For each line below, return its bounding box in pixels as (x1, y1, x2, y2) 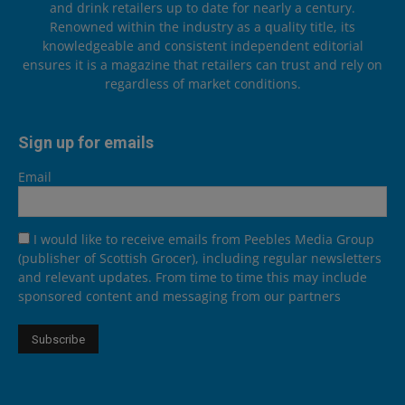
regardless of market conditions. (104, 74, 301, 92)
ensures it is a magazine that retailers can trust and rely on (23, 55, 382, 73)
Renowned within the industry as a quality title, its (50, 17, 355, 35)
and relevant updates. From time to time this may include (18, 268, 367, 286)
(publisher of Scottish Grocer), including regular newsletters (18, 249, 381, 267)
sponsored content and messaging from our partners (18, 287, 341, 305)
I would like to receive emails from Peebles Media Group (33, 230, 374, 248)
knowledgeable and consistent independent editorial (42, 36, 363, 54)
